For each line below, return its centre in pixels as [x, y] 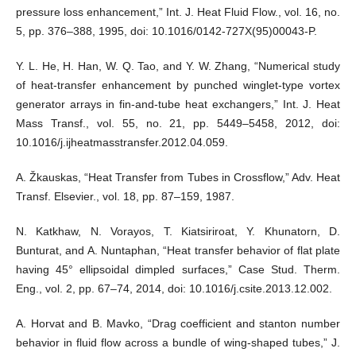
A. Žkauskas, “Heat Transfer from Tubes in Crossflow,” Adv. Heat [178, 178]
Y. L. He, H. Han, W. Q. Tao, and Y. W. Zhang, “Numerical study [178, 66]
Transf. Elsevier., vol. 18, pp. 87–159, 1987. [125, 197]
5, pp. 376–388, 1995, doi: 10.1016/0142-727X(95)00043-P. [166, 31]
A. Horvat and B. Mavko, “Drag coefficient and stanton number [178, 324]
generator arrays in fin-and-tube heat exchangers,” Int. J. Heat [178, 104]
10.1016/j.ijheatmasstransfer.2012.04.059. [122, 143]
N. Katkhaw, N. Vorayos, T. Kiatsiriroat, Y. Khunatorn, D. [178, 232]
